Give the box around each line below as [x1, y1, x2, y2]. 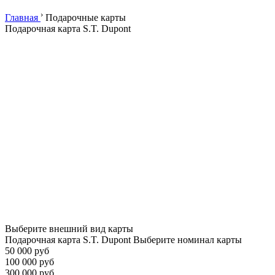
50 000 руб [5, 246, 49, 257]
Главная [5, 12, 38, 23]
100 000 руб [5, 257, 54, 268]
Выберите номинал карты [133, 234, 242, 246]
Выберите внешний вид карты [5, 223, 133, 234]
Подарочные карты [45, 12, 126, 23]
